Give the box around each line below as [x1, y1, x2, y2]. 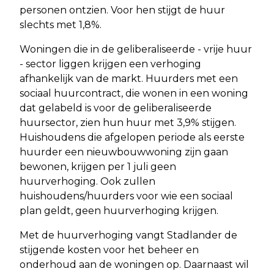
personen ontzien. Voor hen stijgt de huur [20, 4, 225, 16]
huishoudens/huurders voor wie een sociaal [20, 190, 233, 202]
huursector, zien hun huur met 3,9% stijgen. [20, 116, 236, 128]
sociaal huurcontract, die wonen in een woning [20, 87, 248, 99]
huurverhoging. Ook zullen [20, 175, 155, 187]
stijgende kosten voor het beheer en [20, 243, 199, 256]
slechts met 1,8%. [20, 18, 102, 31]
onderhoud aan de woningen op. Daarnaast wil [20, 258, 249, 270]
